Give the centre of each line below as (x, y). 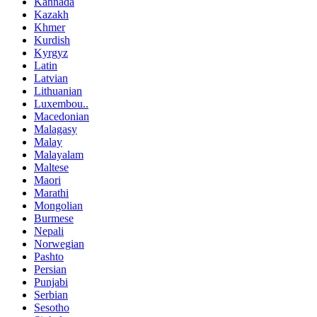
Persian (50, 269)
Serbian (51, 294)
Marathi (51, 192)
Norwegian (59, 243)
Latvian (51, 78)
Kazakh (51, 14)
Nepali (49, 231)
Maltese (51, 167)
